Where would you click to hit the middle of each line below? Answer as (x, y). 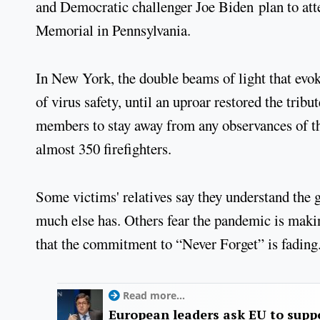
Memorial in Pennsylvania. (113, 30)
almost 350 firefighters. (104, 148)
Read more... (154, 296)
